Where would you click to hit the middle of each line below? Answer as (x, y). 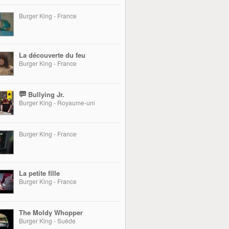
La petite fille (39, 173)
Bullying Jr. (45, 94)
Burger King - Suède (47, 221)
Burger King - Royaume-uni (57, 102)
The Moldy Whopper (51, 212)
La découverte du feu (52, 55)
